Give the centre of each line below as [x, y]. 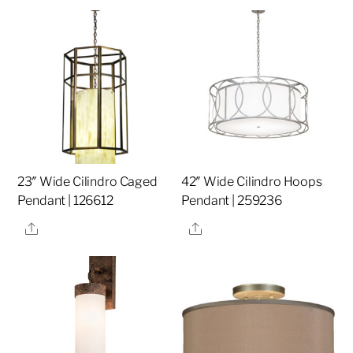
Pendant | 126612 [65, 201]
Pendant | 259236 [232, 201]
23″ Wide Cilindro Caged [87, 182]
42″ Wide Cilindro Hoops [252, 182]
